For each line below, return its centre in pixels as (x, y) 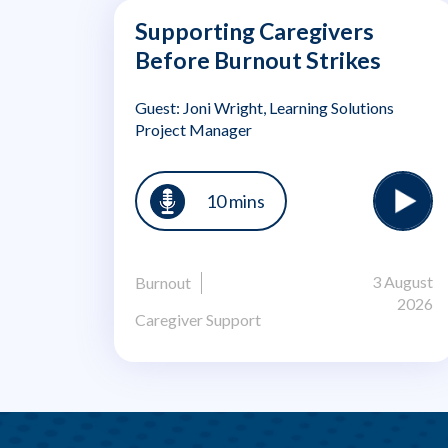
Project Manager (193, 130)
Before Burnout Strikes (258, 60)
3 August (402, 282)
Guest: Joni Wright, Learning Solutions (264, 108)
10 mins (235, 200)
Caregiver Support (198, 320)
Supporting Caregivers (254, 31)
